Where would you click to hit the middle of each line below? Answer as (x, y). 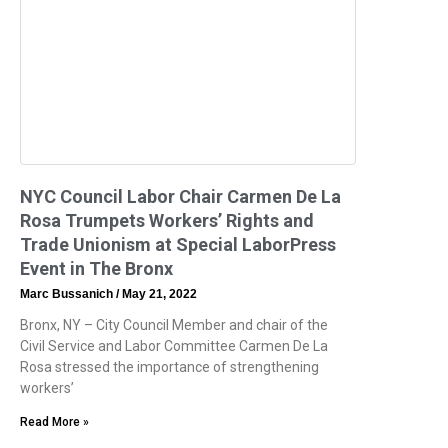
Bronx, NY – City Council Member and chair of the (174, 324)
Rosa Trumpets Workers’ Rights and (167, 220)
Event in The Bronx (96, 268)
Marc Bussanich (68, 293)
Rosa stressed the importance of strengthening (169, 366)
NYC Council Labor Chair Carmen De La (180, 196)
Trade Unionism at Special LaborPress (178, 244)
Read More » (54, 421)
